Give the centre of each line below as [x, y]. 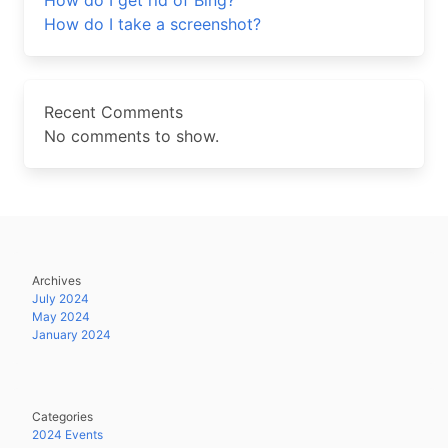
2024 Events [67, 434]
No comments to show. [131, 136]
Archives [56, 280]
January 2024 [71, 334]
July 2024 [60, 298]
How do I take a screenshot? [152, 24]
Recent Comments [113, 112]
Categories [62, 416]
